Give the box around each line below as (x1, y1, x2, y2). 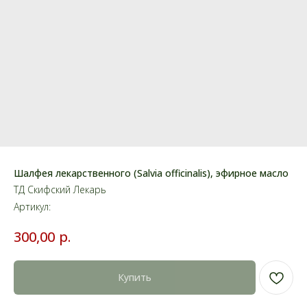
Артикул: (14, 200, 51, 213)
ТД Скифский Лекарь (14, 183, 106, 196)
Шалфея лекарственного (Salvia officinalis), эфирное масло (14, 167, 288, 180)
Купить (118, 271, 151, 284)
